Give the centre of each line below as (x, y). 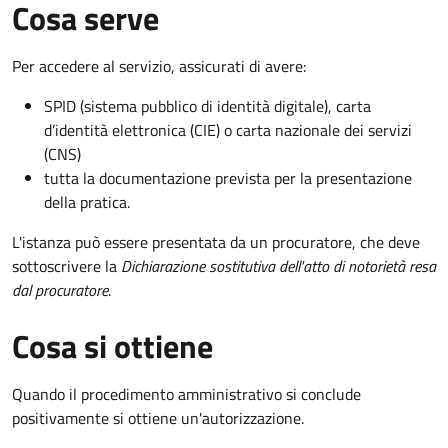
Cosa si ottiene (112, 345)
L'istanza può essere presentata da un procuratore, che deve (216, 241)
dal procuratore (60, 289)
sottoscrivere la (66, 265)
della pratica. (87, 201)
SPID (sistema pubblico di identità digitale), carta (207, 105)
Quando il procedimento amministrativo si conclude (186, 393)
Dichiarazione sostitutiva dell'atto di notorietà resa (278, 265)
